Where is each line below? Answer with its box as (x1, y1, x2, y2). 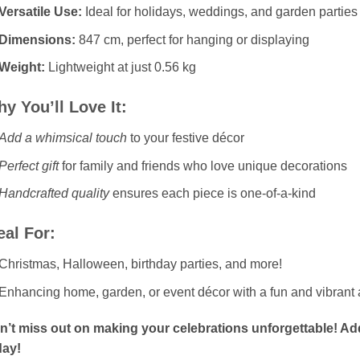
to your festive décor (127, 131, 245, 145)
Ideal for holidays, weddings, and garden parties (82, 5, 358, 19)
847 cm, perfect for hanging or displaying (76, 32, 310, 47)
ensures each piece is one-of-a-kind (109, 186, 317, 201)
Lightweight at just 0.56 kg (45, 60, 197, 75)
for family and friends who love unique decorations (59, 158, 348, 173)
